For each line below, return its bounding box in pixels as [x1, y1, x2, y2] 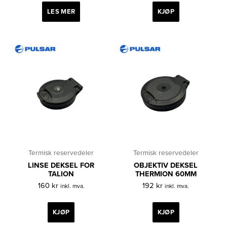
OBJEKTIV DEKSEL [134, 161, 198, 170]
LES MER [47, 8, 75, 16]
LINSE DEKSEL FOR [28, 161, 95, 170]
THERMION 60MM [135, 169, 197, 178]
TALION [48, 169, 74, 178]
